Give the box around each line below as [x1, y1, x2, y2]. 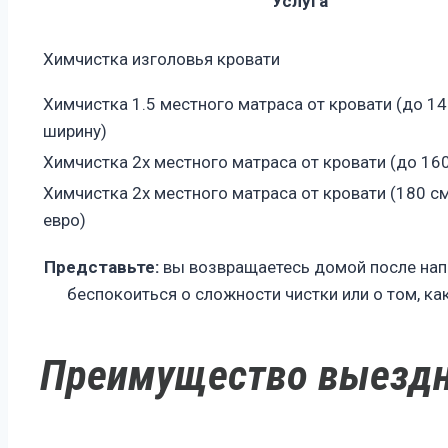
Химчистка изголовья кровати [43, 48, 280, 69]
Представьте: [43, 256, 159, 277]
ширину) [43, 120, 107, 141]
